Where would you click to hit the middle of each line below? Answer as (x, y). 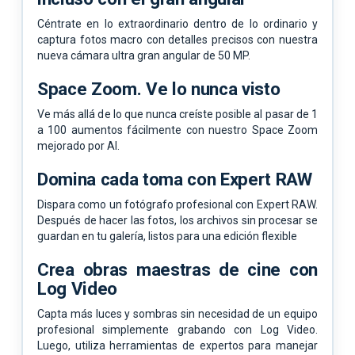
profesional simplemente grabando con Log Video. (177, 329)
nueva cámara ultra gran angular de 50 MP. (144, 55)
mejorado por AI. (78, 145)
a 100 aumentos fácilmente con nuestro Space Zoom (177, 130)
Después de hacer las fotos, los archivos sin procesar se (177, 220)
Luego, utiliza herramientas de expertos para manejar (177, 345)
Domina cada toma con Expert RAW (175, 179)
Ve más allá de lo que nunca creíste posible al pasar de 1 (177, 114)
